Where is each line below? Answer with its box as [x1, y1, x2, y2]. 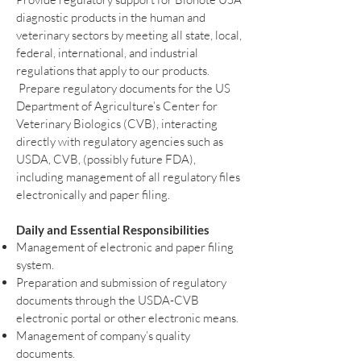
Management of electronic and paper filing [16, 239, 234, 255]
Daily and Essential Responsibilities [16, 222, 210, 237]
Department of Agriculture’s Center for [16, 98, 218, 114]
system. [16, 256, 54, 272]
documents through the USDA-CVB [16, 292, 199, 308]
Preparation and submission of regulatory [16, 274, 226, 290]
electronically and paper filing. [16, 186, 170, 202]
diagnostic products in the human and [16, 9, 205, 25]
